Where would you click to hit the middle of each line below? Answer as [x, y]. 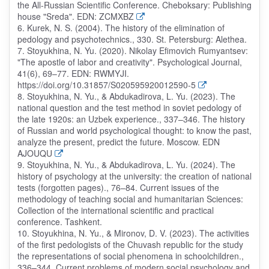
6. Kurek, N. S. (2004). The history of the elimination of [121, 28]
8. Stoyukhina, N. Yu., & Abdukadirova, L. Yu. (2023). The [126, 96]
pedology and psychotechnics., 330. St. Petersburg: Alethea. [132, 39]
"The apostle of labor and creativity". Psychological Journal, [129, 62]
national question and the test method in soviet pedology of [129, 108]
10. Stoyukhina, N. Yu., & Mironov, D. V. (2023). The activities [133, 233]
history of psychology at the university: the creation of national [134, 176]
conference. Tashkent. [59, 222]
